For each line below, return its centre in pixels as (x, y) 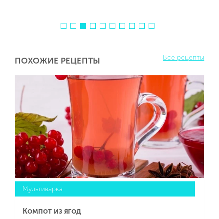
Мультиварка (43, 189)
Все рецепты (184, 58)
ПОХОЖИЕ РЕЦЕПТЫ (57, 61)
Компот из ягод (52, 211)
